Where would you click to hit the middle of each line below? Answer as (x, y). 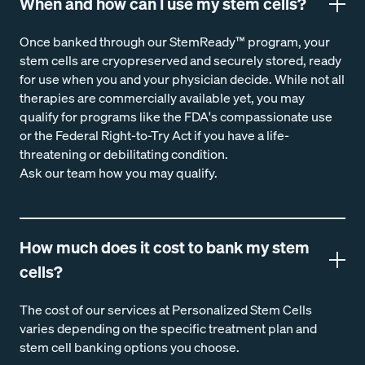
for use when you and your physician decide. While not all (182, 79)
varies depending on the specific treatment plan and (168, 328)
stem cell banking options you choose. (130, 347)
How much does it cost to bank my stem (165, 247)
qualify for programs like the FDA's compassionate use (176, 117)
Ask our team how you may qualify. (119, 173)
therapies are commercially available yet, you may (162, 98)
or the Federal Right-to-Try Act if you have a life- (154, 135)
